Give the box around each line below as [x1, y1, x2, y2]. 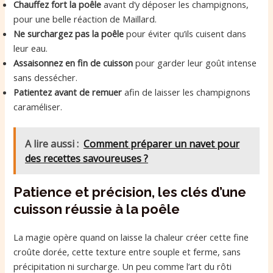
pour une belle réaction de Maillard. [13, 13, 157, 26]
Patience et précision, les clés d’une [13, 183, 247, 200]
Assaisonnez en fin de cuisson [13, 57, 133, 69]
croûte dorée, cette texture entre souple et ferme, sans [13, 245, 241, 258]
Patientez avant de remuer [13, 86, 122, 99]
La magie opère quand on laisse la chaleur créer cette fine [13, 230, 249, 243]
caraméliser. [13, 101, 63, 113]
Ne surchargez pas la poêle [13, 27, 124, 40]
